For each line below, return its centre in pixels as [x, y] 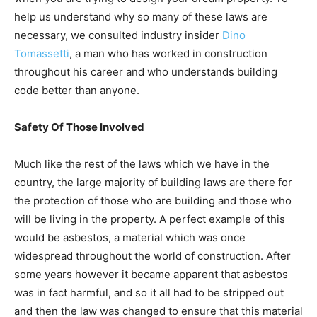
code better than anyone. [77, 91]
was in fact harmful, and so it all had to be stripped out [149, 293]
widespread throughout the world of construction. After [152, 256]
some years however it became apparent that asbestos [151, 275]
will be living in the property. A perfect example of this [150, 219]
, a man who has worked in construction [168, 54]
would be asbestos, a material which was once [130, 238]
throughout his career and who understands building [146, 72]
